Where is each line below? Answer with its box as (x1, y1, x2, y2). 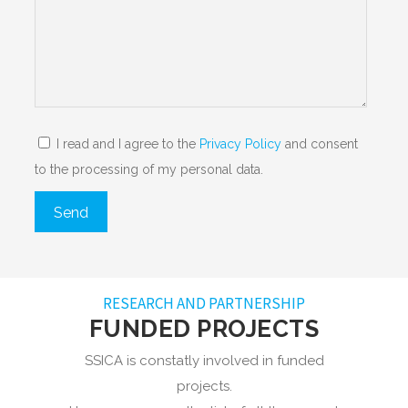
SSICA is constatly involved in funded (84, 352, 324, 369)
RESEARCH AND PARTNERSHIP (103, 292, 305, 313)
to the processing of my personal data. (34, 162, 263, 178)
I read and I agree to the (56, 137, 196, 152)
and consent (280, 137, 358, 152)
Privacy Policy (199, 137, 281, 152)
